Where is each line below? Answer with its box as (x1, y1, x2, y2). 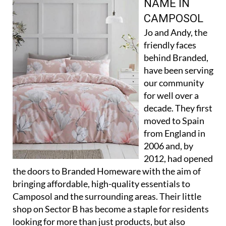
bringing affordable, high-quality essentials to (13, 177, 190, 189)
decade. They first (144, 101, 212, 113)
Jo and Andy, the (144, 26, 207, 37)
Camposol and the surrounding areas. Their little (13, 190, 201, 201)
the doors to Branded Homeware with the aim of (13, 164, 201, 176)
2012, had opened (144, 152, 213, 163)
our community (144, 76, 204, 88)
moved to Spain (144, 114, 204, 126)
